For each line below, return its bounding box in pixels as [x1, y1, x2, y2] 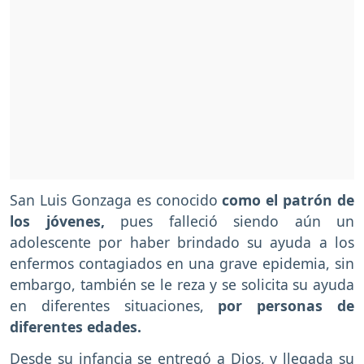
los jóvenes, [10, 211, 105, 232]
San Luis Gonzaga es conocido [10, 190, 223, 210]
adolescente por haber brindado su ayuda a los [10, 232, 354, 253]
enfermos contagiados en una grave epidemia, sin [10, 253, 354, 274]
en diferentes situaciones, [10, 296, 219, 316]
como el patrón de [222, 190, 354, 210]
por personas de [218, 296, 355, 316]
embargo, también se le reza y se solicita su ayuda [10, 275, 354, 295]
